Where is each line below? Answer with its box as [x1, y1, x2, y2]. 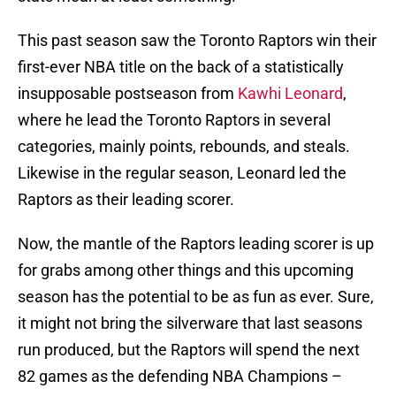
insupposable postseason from [18, 84, 238, 103]
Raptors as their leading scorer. [18, 190, 234, 209]
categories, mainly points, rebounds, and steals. [18, 137, 350, 156]
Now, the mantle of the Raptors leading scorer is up [18, 234, 374, 254]
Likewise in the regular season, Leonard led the [18, 164, 346, 183]
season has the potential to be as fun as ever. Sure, [18, 287, 374, 307]
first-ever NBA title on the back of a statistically [18, 57, 344, 77]
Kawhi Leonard [238, 84, 343, 103]
